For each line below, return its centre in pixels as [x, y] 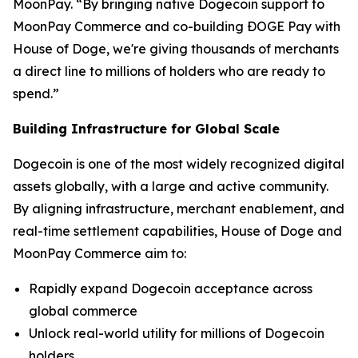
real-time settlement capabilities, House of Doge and [177, 231]
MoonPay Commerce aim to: [99, 253]
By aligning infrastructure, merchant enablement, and [179, 209]
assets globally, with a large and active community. [171, 186]
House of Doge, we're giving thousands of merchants [176, 49]
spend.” [36, 93]
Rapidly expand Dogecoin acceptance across [171, 288]
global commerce [83, 311]
